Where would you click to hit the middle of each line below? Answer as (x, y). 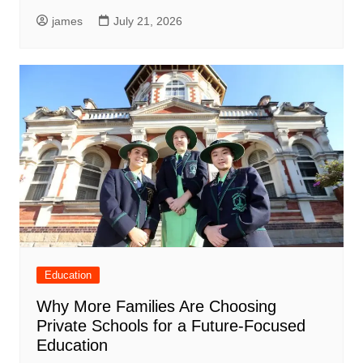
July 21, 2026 (147, 21)
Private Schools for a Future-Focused (171, 326)
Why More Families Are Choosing (156, 307)
